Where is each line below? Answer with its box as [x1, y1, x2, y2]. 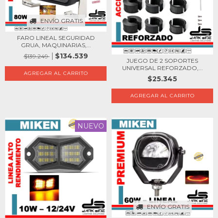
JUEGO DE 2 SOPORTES [127, 56, 198, 64]
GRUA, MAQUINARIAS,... [20, 41, 91, 49]
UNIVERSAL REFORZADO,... [122, 64, 203, 72]
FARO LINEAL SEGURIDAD [17, 34, 95, 41]
